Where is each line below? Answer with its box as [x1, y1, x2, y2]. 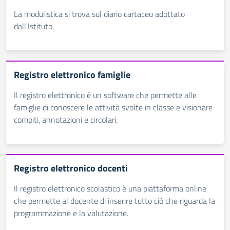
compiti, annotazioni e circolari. [14, 113, 118, 126]
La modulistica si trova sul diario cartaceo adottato [14, 8, 185, 20]
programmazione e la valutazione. [14, 207, 128, 219]
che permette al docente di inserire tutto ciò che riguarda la [14, 195, 215, 207]
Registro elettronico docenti [14, 161, 128, 175]
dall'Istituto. [14, 20, 54, 32]
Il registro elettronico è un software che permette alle [14, 89, 197, 101]
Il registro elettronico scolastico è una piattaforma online [14, 182, 206, 195]
